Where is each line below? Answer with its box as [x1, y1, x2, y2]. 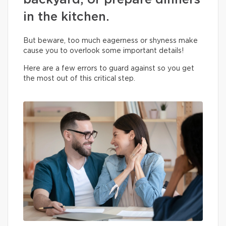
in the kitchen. [23, 11, 109, 23]
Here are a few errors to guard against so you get [23, 65, 194, 72]
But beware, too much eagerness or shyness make [23, 37, 198, 44]
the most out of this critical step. [23, 75, 137, 82]
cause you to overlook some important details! [23, 47, 184, 54]
